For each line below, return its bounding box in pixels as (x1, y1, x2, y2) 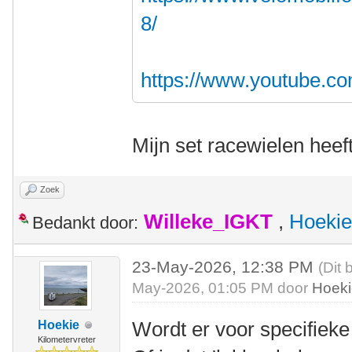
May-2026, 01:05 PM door (132, 280, 313, 296)
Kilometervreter (37, 335, 96, 344)
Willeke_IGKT (144, 211, 273, 233)
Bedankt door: (32, 213, 138, 233)
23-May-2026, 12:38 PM (132, 258, 319, 276)
